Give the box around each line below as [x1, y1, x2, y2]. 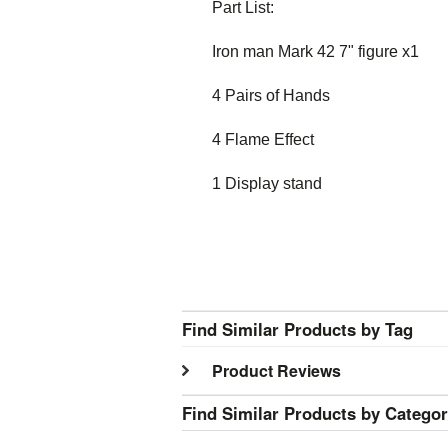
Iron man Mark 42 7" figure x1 [212, 43, 419, 60]
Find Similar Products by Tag [182, 317, 413, 341]
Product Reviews [212, 359, 341, 382]
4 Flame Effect [212, 131, 314, 148]
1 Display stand [212, 175, 322, 192]
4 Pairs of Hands [212, 87, 330, 104]
